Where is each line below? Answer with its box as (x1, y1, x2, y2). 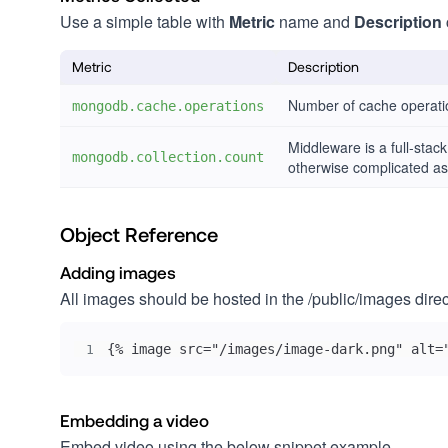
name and (275, 10, 354, 33)
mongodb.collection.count (72, 149, 264, 165)
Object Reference (60, 222, 218, 246)
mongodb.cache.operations (72, 98, 264, 114)
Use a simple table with (60, 10, 229, 33)
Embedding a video (60, 410, 209, 430)
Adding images (60, 262, 176, 282)
